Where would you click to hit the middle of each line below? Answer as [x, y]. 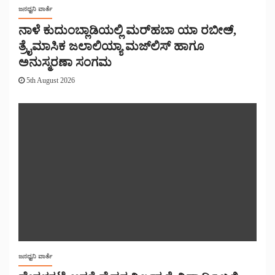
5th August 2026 [50, 81]
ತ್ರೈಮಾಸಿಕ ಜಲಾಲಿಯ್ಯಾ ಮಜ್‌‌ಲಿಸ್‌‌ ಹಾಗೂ [111, 46]
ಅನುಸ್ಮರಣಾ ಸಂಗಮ [65, 62]
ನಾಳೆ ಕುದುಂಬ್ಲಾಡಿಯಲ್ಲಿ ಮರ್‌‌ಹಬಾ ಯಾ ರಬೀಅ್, [127, 30]
